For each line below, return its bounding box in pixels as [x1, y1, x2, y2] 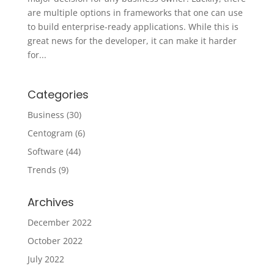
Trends [27, 163, 56, 176]
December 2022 [27, 216, 92, 228]
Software [27, 145, 64, 157]
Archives [27, 194, 74, 210]
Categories [27, 86, 89, 102]
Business [27, 108, 64, 120]
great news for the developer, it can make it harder [27, 34, 237, 46]
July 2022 [27, 253, 64, 265]
